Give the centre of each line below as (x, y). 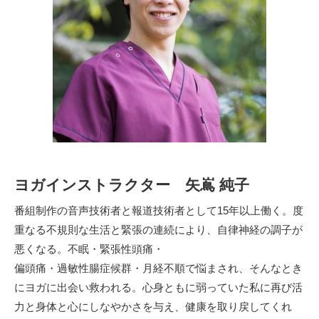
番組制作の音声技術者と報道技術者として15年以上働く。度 (159, 210)
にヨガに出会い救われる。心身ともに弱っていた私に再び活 (158, 287)
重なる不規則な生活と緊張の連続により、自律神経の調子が (158, 229)
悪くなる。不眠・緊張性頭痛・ (89, 249)
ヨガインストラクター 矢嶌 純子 (132, 184)
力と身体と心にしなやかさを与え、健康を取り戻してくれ (153, 306)
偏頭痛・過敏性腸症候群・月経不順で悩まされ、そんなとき (158, 268)
